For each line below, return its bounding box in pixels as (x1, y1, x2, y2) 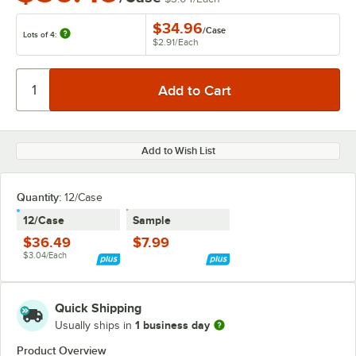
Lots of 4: (23, 30, 59, 39)
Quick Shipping (55, 301, 141, 315)
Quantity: (17, 191, 61, 203)
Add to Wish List (141, 145, 215, 157)
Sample (133, 214, 171, 226)
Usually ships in (55, 319, 135, 331)
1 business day (135, 318, 210, 331)
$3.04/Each (23, 250, 67, 260)
